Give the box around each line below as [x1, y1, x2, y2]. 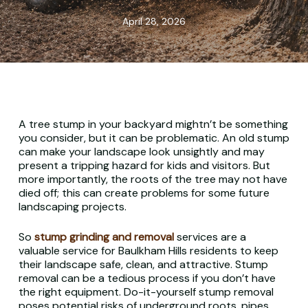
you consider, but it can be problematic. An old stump [18, 131, 289, 145]
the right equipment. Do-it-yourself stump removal [18, 285, 274, 299]
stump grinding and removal [34, 230, 177, 244]
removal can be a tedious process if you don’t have [18, 271, 276, 285]
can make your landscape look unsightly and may [18, 144, 265, 159]
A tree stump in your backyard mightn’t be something [18, 117, 288, 131]
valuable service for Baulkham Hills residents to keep [18, 243, 278, 258]
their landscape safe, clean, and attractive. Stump [18, 257, 268, 272]
